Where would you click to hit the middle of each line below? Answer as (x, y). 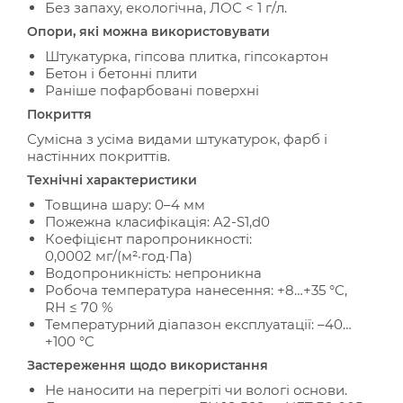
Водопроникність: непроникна (153, 273)
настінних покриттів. (99, 156)
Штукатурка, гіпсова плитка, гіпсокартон (187, 56)
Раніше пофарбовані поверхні (152, 90)
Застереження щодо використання (148, 365)
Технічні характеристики (112, 180)
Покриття (59, 114)
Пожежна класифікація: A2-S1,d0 (157, 222)
